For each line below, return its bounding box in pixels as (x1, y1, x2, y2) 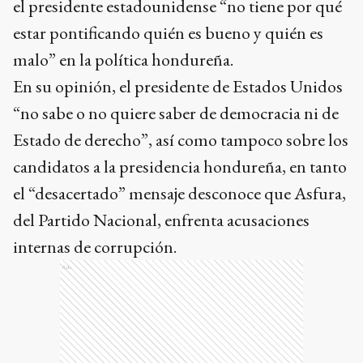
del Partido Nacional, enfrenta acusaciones (13, 208, 310, 232)
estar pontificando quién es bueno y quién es (13, 21, 323, 45)
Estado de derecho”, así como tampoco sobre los (13, 128, 348, 152)
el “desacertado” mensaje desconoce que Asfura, (13, 181, 346, 205)
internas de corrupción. (13, 235, 177, 258)
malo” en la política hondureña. (13, 48, 233, 71)
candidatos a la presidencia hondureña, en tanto (13, 155, 347, 178)
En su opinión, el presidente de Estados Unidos (13, 75, 343, 98)
